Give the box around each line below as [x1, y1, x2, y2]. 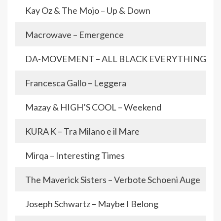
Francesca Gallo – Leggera [25, 77, 126, 89]
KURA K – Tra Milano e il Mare [25, 126, 140, 137]
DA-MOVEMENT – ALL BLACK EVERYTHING [25, 53, 206, 65]
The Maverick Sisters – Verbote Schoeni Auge [25, 174, 200, 185]
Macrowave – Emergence [25, 29, 124, 40]
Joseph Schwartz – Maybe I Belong [25, 198, 158, 210]
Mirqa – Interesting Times [25, 150, 125, 161]
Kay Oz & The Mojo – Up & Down [25, 5, 150, 16]
